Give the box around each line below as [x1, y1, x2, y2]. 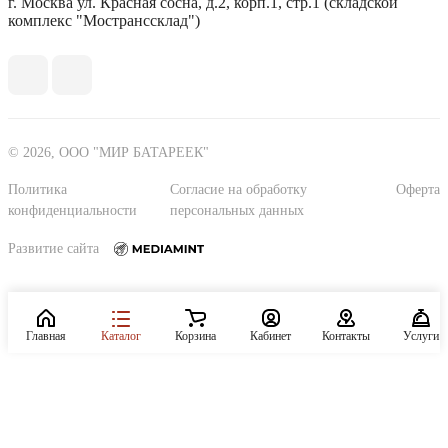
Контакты [321, 328, 370, 343]
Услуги [402, 328, 439, 343]
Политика [8, 181, 67, 197]
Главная [25, 328, 66, 343]
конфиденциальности [8, 202, 137, 218]
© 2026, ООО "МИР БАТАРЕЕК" [8, 144, 209, 160]
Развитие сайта [8, 241, 99, 257]
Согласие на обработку [170, 181, 308, 197]
